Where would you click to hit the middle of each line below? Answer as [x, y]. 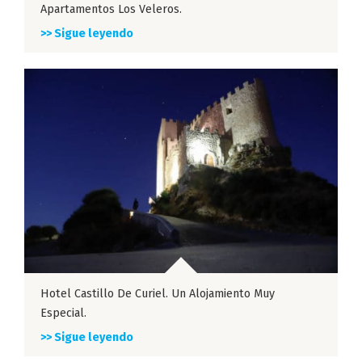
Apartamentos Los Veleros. [111, 10]
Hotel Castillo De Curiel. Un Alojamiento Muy [158, 294]
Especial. [63, 314]
